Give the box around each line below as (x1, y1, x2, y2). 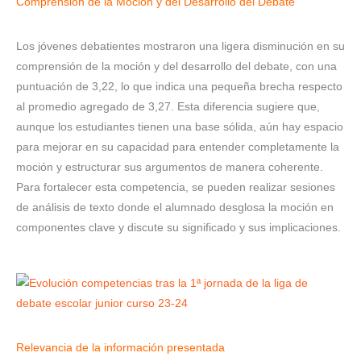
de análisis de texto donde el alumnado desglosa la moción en (16, 201, 334, 214)
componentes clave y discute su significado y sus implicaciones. (16, 222, 341, 234)
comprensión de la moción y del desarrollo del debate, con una (16, 60, 337, 73)
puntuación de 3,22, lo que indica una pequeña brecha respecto (16, 81, 342, 93)
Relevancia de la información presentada (16, 342, 225, 355)
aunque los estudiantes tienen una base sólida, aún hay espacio (16, 121, 343, 134)
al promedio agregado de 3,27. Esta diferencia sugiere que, (16, 101, 320, 114)
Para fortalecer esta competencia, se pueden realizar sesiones (16, 181, 335, 194)
